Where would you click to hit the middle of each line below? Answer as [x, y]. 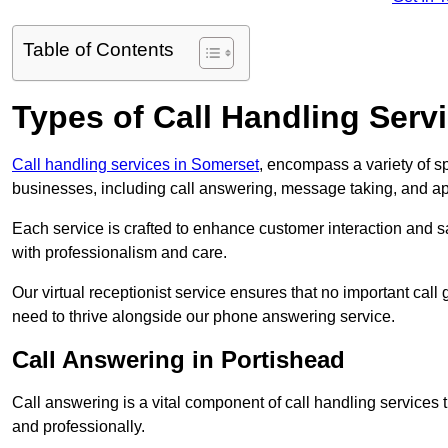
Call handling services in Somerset [135, 165]
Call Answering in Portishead [178, 360]
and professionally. [78, 427]
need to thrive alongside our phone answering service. [203, 317]
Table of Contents [98, 50]
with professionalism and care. [119, 253]
